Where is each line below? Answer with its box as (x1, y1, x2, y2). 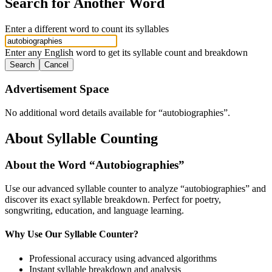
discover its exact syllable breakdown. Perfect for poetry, (5, 194, 221, 205)
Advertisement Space (5, 82, 109, 95)
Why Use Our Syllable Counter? (5, 229, 138, 240)
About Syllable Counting (5, 130, 158, 146)
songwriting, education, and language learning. (5, 205, 184, 216)
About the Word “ (5, 158, 95, 172)
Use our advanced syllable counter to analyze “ (5, 183, 185, 194)
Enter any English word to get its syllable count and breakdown (5, 47, 248, 58)
